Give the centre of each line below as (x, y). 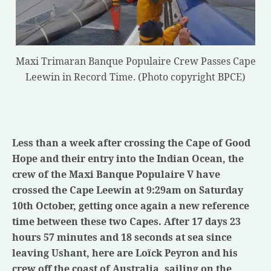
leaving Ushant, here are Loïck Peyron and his (125, 253)
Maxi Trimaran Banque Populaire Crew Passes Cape (135, 61)
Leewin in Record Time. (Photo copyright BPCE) (135, 77)
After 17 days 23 (202, 221)
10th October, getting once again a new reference (131, 205)
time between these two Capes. (88, 221)
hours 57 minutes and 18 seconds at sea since (122, 237)
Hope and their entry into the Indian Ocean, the (128, 158)
